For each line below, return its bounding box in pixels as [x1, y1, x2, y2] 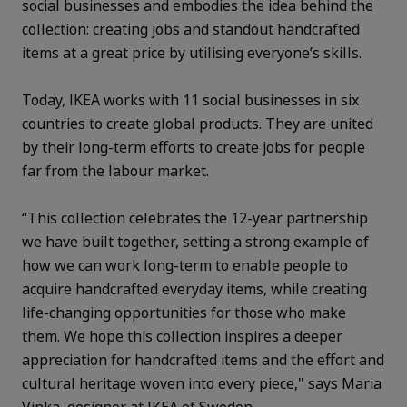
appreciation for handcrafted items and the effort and [22, 349, 384, 370]
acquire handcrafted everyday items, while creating [22, 278, 367, 299]
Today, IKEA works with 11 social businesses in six [22, 89, 359, 110]
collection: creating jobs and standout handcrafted [22, 18, 360, 39]
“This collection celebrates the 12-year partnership [22, 207, 368, 228]
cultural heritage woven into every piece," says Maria [22, 372, 382, 393]
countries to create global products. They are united [22, 113, 373, 134]
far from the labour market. [22, 160, 213, 181]
